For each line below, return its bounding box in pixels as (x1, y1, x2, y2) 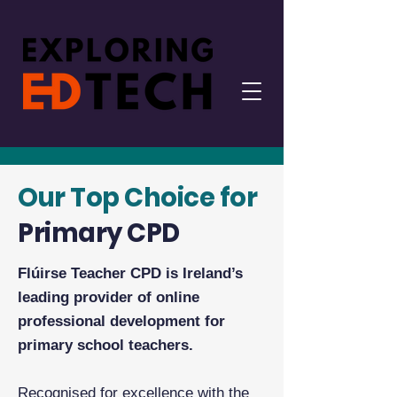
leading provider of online (18, 289, 199, 306)
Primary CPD (18, 215, 180, 251)
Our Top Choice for (18, 180, 258, 215)
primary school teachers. (18, 337, 193, 354)
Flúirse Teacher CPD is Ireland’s (18, 265, 243, 282)
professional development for (18, 313, 225, 330)
